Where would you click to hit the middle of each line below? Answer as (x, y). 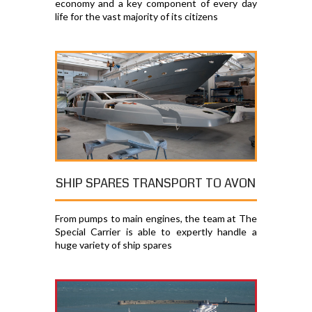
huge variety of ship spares (113, 245)
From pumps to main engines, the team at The (156, 219)
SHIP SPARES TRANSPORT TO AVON (156, 184)
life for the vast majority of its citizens (136, 17)
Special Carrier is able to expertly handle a (156, 232)
